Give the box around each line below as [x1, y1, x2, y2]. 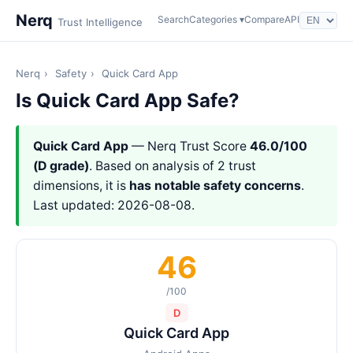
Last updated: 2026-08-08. [33, 198, 195, 213]
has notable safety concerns [129, 178, 301, 193]
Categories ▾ [189, 13, 244, 25]
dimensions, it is [33, 178, 129, 193]
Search [158, 13, 189, 25]
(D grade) [33, 158, 89, 173]
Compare [244, 13, 284, 25]
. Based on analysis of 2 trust [89, 158, 256, 173]
